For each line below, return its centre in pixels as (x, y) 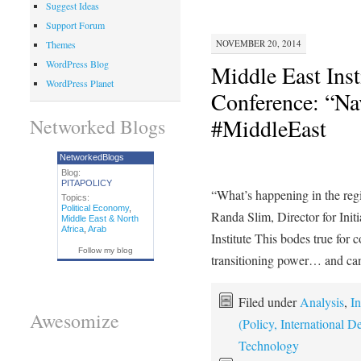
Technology (268, 345)
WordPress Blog (77, 64)
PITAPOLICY (86, 183)
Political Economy (95, 207)
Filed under (269, 301)
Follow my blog (105, 250)
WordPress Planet (79, 83)
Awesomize (74, 321)
